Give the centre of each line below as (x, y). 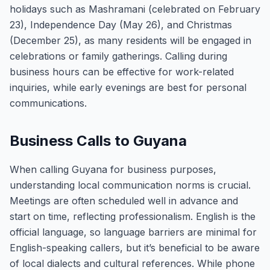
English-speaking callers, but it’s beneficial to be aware (135, 248)
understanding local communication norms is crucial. (130, 185)
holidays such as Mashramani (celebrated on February (135, 9)
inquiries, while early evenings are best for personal (128, 87)
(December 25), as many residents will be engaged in (130, 40)
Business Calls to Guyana (98, 141)
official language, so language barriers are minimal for (133, 232)
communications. (48, 103)
